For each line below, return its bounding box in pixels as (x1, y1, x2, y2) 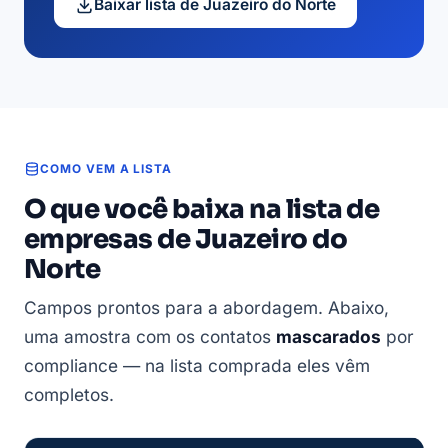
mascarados (276, 325, 381, 347)
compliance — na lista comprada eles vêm (24, 354, 370, 376)
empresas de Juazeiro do (24, 222, 348, 256)
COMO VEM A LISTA (40, 161, 173, 176)
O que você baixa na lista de (24, 192, 380, 226)
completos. (24, 383, 114, 405)
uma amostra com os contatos (24, 325, 276, 347)
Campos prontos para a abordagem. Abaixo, (24, 296, 389, 318)
